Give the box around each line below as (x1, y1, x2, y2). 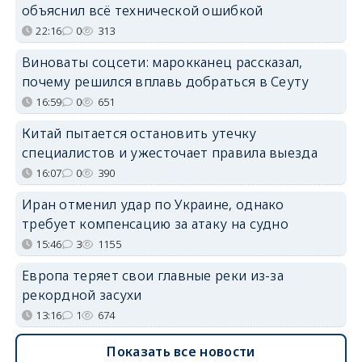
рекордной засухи (21, 285, 142, 304)
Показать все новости (107, 342, 255, 360)
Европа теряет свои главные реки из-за (21, 266, 284, 284)
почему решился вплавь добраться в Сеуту (21, 72, 309, 90)
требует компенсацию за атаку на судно (21, 214, 289, 233)
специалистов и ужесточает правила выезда (21, 143, 318, 162)
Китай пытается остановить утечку (21, 124, 257, 142)
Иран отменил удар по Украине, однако (21, 195, 284, 213)
